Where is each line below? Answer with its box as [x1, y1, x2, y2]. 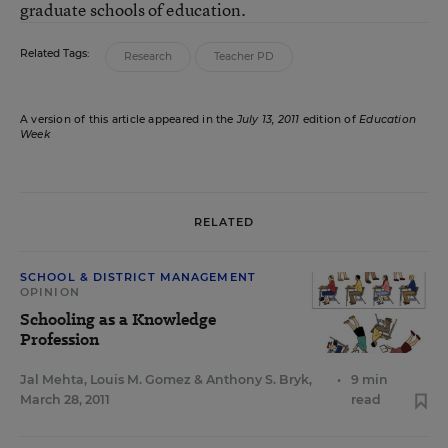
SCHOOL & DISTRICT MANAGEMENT [20, 270, 256, 284]
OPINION [20, 285, 80, 299]
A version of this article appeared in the [20, 113, 237, 126]
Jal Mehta [20, 372, 84, 387]
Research [124, 50, 172, 63]
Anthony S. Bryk [206, 372, 309, 387]
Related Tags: [20, 47, 89, 60]
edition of [299, 113, 360, 126]
